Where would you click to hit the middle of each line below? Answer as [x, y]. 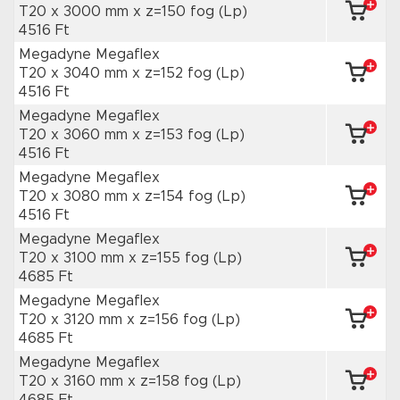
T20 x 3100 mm [74, 258]
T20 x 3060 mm [75, 135]
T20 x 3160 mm [73, 381]
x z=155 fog [171, 258]
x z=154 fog [175, 196]
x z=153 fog [174, 135]
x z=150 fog [176, 12]
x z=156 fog [169, 320]
